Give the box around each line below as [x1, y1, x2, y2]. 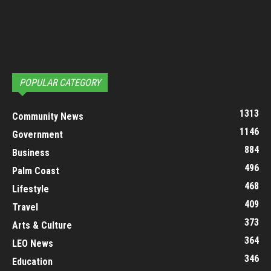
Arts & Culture [12, 219, 72, 231]
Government [12, 128, 63, 140]
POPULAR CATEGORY [19, 76, 100, 88]
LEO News [12, 237, 53, 249]
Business [12, 146, 50, 158]
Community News [12, 110, 83, 122]
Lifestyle [12, 183, 49, 195]
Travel [12, 201, 38, 213]
